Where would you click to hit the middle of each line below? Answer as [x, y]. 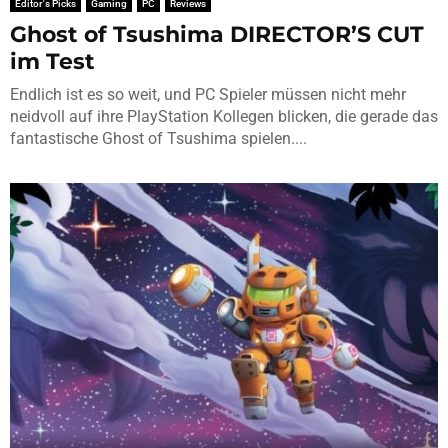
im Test [52, 62]
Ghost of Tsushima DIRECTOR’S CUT [217, 35]
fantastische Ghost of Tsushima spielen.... [158, 139]
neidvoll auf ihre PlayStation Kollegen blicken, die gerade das [224, 117]
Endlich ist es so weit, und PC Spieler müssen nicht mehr [208, 95]
